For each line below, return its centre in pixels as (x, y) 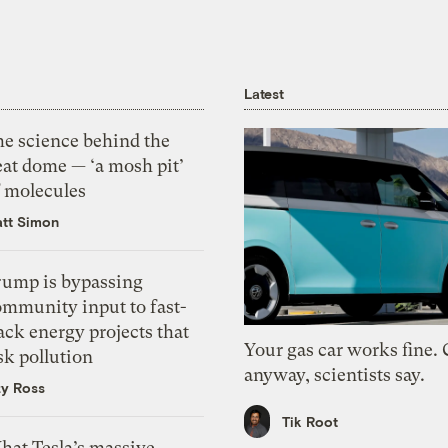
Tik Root (310, 421)
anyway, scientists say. (335, 375)
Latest (264, 93)
